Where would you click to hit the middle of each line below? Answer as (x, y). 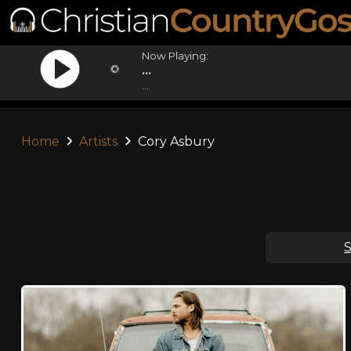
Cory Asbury (174, 141)
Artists (99, 141)
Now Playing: (175, 56)
